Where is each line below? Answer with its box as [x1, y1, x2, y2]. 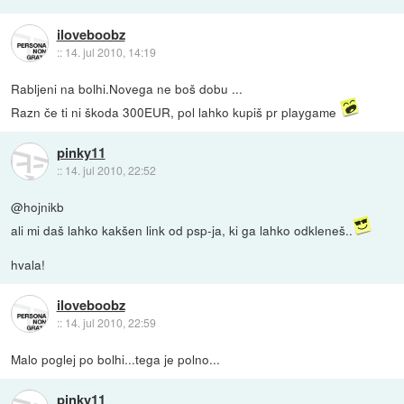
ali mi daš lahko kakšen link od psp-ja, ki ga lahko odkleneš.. [11, 220, 353, 239]
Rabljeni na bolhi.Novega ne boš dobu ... [11, 78, 243, 97]
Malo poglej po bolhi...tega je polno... [11, 349, 221, 368]
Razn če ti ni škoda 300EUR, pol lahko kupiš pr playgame [11, 102, 341, 121]
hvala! [11, 254, 46, 273]
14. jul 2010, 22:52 [64, 162, 156, 179]
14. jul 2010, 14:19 [64, 44, 156, 60]
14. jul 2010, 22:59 [64, 315, 156, 331]
